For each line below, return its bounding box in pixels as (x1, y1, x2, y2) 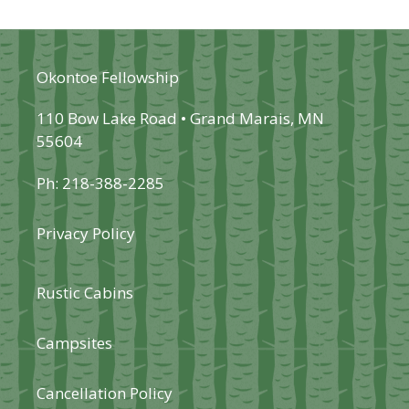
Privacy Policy (37, 222, 135, 244)
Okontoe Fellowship (37, 66, 179, 88)
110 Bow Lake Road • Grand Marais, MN (37, 108, 324, 130)
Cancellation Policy (37, 382, 173, 404)
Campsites (37, 331, 112, 353)
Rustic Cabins (37, 281, 133, 303)
